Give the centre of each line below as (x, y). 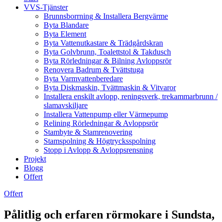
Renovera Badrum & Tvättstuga (94, 70)
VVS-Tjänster (46, 7)
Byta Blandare (66, 25)
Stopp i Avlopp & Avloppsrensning (98, 150)
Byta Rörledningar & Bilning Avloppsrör (108, 61)
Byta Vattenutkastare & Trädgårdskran (103, 43)
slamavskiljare (66, 105)
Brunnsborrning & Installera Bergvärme (106, 16)
